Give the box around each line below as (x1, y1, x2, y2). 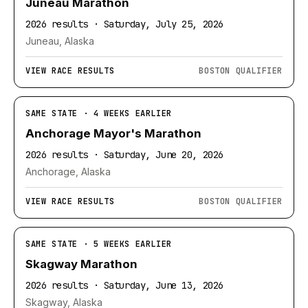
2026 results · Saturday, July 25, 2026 (25, 18, 223, 31)
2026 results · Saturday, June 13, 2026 (25, 278, 223, 291)
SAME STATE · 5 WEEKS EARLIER (25, 238, 172, 250)
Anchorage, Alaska (25, 165, 111, 177)
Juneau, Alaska (25, 35, 94, 47)
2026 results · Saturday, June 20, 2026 (25, 148, 223, 162)
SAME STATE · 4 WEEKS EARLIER (25, 108, 172, 120)
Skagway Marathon (25, 256, 137, 271)
